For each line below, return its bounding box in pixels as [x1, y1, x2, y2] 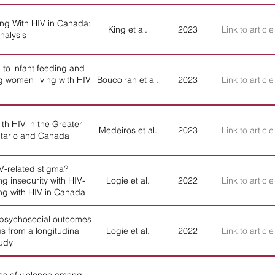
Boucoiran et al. [97, 74, 158, 85]
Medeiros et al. [98, 124, 157, 136]
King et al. [108, 23, 147, 35]
